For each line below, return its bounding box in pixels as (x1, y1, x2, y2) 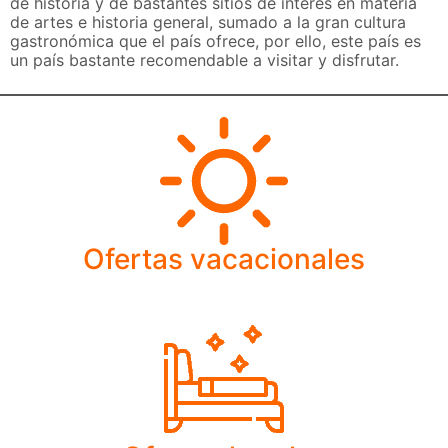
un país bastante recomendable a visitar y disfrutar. (10, 50, 399, 71)
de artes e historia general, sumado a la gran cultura (10, 12, 406, 33)
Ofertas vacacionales (83, 242, 365, 277)
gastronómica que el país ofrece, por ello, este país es (10, 31, 421, 52)
